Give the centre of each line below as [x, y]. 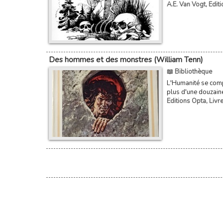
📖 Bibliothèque [189, 72]
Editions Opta [186, 101]
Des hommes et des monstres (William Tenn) [126, 60]
